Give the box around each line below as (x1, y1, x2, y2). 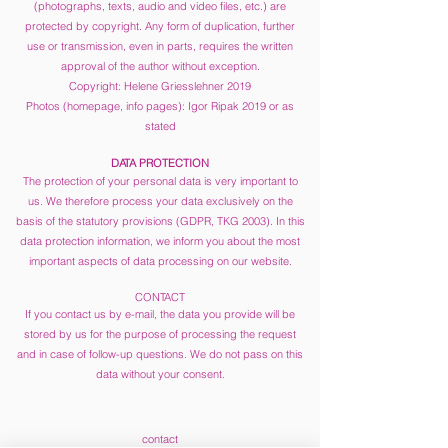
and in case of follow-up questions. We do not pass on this (17, 347, 303, 361)
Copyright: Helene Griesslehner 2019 (69, 79, 251, 93)
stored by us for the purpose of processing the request (24, 327, 296, 341)
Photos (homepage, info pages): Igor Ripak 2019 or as (26, 99, 294, 113)
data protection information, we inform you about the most (20, 234, 300, 248)
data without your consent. (95, 367, 225, 381)
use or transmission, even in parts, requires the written (27, 39, 293, 53)
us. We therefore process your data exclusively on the (27, 194, 293, 208)
